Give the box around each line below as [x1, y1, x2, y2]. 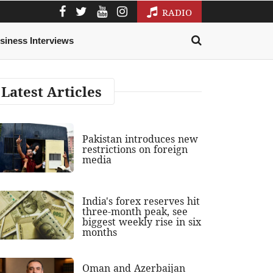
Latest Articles [1, 82, 102, 101]
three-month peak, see [82, 204, 188, 218]
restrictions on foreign [82, 142, 188, 156]
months [82, 225, 118, 239]
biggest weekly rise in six [82, 214, 202, 229]
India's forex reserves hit [82, 194, 200, 208]
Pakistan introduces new [82, 132, 199, 146]
